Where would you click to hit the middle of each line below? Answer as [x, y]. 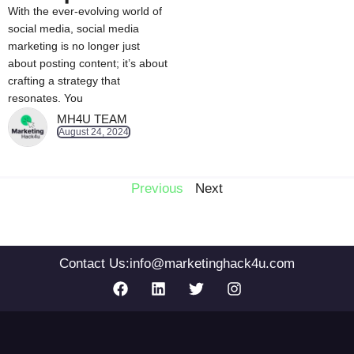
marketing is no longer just [74, 46]
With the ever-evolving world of [85, 11]
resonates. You [45, 98]
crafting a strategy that [64, 81]
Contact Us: [94, 264]
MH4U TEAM [92, 119]
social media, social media [73, 29]
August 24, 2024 [94, 132]
